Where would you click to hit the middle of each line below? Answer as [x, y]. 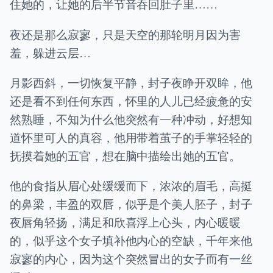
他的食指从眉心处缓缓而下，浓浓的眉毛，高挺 [131, 185]
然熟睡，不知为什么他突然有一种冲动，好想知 [131, 119]
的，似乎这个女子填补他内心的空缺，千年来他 [131, 240]
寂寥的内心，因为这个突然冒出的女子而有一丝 [131, 258]
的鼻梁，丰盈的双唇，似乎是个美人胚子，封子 [131, 204]
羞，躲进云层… [50, 52]
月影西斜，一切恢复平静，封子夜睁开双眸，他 [131, 82]
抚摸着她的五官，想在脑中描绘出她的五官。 [126, 155]
